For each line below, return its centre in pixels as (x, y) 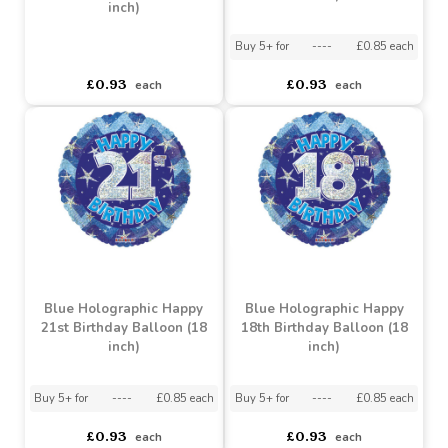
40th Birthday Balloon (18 (130, 224)
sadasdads (194, 312)
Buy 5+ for (275, 284)
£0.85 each (405, 284)
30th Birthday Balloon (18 (341, 210)
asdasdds (62, 312)
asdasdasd (126, 312)
